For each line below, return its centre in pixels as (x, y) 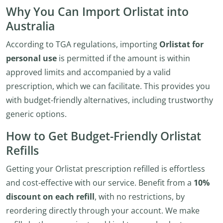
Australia (30, 26)
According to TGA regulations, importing (83, 44)
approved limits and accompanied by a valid (88, 72)
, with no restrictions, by (140, 197)
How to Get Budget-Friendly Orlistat (104, 136)
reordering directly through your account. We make (103, 211)
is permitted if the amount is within (123, 58)
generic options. (36, 114)
